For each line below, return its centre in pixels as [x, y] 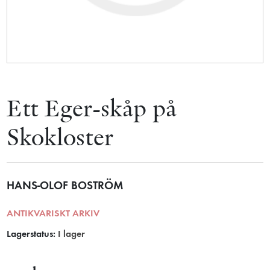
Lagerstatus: [31, 235]
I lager [72, 235]
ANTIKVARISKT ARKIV [53, 214]
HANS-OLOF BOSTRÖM [65, 186]
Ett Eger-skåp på [92, 108]
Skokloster [61, 137]
